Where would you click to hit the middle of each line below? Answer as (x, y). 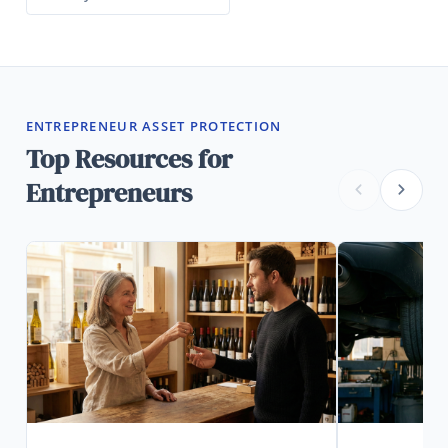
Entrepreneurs (108, 194)
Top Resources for (128, 160)
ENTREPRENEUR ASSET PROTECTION (153, 125)
